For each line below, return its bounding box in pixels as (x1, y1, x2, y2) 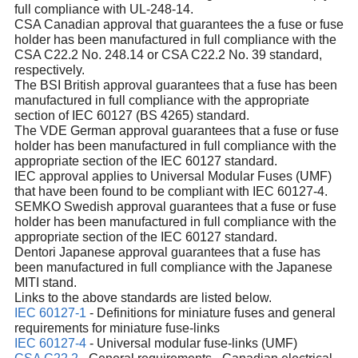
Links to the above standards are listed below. (14, 291, 272, 305)
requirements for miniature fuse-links (14, 321, 220, 336)
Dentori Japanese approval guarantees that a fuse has (14, 245, 320, 260)
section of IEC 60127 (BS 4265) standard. (14, 109, 249, 123)
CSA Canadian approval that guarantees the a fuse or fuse (14, 18, 344, 32)
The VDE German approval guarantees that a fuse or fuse (14, 124, 339, 138)
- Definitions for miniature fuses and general (86, 306, 336, 320)
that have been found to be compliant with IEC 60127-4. (14, 185, 328, 199)
